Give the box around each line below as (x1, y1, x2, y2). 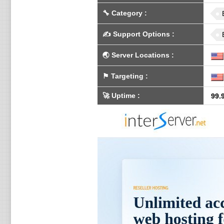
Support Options (112, 30, 170, 38)
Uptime (111, 91, 135, 99)
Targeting (110, 72, 143, 80)
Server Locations (111, 51, 169, 59)
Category (111, 9, 142, 17)
